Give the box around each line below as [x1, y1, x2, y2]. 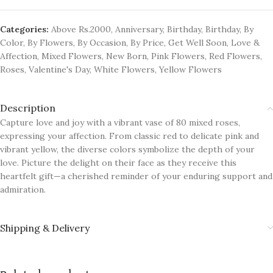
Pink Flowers [151, 51, 205, 62]
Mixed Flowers [41, 51, 102, 62]
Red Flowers [209, 51, 260, 62]
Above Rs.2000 [51, 24, 111, 35]
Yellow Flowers [159, 64, 222, 75]
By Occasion [77, 37, 126, 48]
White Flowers [94, 64, 155, 75]
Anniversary [115, 24, 163, 35]
